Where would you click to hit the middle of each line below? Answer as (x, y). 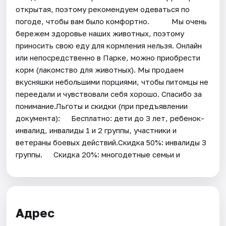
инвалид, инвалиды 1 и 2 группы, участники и (96, 130)
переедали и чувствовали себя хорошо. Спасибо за (109, 94)
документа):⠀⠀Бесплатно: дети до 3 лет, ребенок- (110, 118)
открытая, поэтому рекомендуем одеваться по (103, 9)
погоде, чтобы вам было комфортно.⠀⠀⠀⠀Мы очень (111, 21)
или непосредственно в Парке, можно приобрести (108, 57)
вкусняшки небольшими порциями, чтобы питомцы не (112, 81)
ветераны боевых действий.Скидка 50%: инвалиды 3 (111, 142)
